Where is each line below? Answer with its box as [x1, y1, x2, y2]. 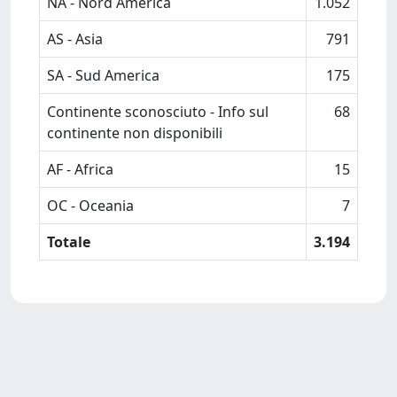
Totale [47, 232, 90, 252]
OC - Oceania [47, 196, 134, 215]
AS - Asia [47, 29, 103, 49]
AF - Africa [47, 160, 113, 179]
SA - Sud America [47, 66, 160, 85]
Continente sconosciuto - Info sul [47, 102, 269, 121]
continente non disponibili [47, 123, 222, 143]
